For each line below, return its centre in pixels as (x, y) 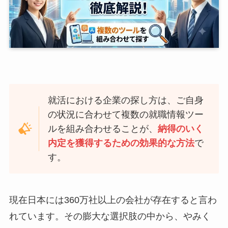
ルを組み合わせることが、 (103, 129)
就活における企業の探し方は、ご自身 (126, 101)
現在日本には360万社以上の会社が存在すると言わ (113, 200)
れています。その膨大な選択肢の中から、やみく (110, 216)
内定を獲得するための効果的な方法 (121, 143)
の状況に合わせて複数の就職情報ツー (126, 115)
